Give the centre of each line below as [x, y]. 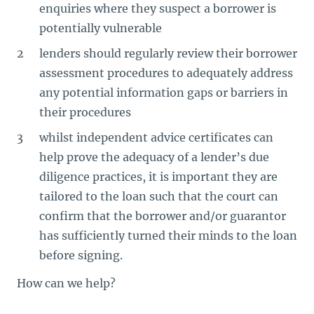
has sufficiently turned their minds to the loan [168, 235]
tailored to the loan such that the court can [159, 196]
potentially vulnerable [101, 28]
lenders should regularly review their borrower [168, 53]
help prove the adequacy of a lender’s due [154, 157]
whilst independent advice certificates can [156, 137]
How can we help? [66, 283]
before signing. [81, 255]
